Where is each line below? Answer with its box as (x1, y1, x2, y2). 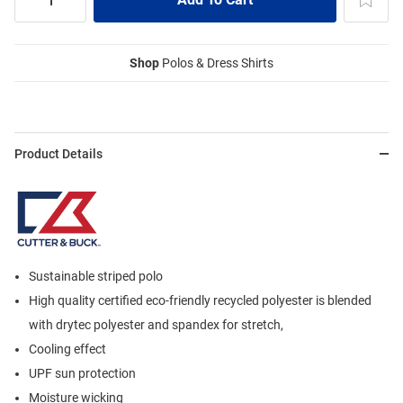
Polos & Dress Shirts (159, 56, 273, 71)
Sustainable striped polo (29, 269, 163, 284)
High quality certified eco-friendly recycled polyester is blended (29, 293, 372, 309)
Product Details (14, 147, 103, 162)
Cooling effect (29, 342, 106, 357)
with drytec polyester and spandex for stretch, (29, 318, 283, 333)
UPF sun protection (29, 366, 136, 381)
